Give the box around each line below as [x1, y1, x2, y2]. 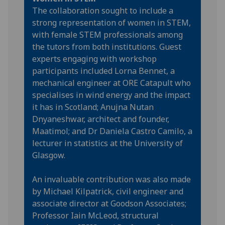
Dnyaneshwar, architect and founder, [32, 114, 170, 125]
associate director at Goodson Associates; [32, 198, 187, 209]
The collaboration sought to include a [32, 5, 174, 16]
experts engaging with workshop [32, 53, 157, 64]
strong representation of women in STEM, [32, 17, 191, 28]
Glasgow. [32, 150, 66, 161]
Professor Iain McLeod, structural [32, 210, 159, 221]
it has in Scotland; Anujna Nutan [32, 101, 154, 113]
